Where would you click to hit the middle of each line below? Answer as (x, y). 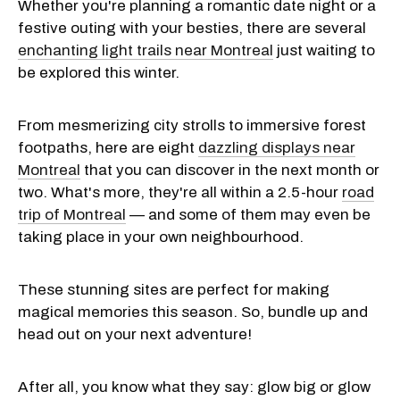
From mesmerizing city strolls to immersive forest (192, 125)
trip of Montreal (72, 214)
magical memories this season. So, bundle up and (193, 312)
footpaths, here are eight (108, 147)
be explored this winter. (99, 72)
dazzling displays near (277, 147)
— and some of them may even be (248, 214)
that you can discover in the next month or (230, 170)
